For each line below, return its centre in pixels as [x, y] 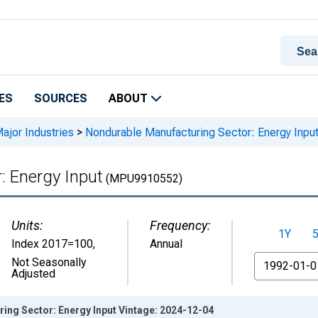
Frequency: [180, 225]
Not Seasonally [49, 262]
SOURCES [61, 98]
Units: [27, 225]
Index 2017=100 [52, 244]
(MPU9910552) [143, 179]
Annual [166, 244]
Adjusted [33, 274]
